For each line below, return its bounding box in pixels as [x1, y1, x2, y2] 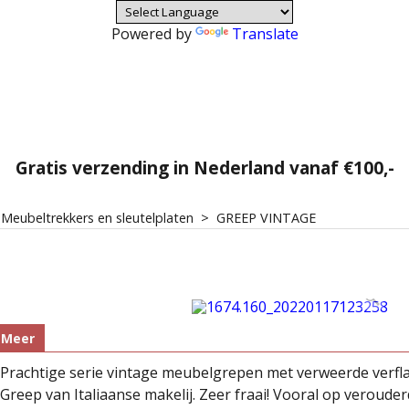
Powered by [110, 24, 195, 44]
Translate [231, 24, 299, 44]
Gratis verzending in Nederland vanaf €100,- [15, 156, 394, 180]
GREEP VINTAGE [216, 209, 316, 226]
